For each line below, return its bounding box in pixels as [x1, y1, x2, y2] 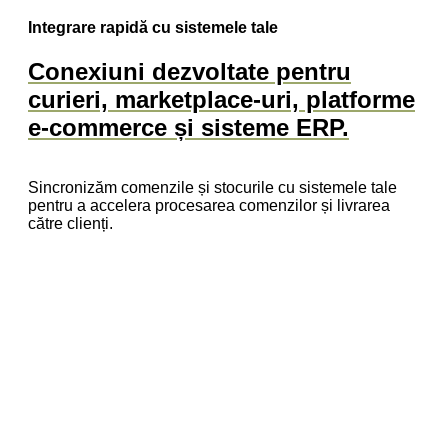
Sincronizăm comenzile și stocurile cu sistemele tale [28, 178, 397, 196]
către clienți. [28, 214, 113, 232]
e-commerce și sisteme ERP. [28, 113, 349, 141]
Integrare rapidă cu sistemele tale [28, 18, 278, 36]
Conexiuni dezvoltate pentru [28, 57, 351, 85]
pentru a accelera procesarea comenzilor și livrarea [28, 196, 390, 214]
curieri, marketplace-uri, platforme [28, 85, 415, 113]
